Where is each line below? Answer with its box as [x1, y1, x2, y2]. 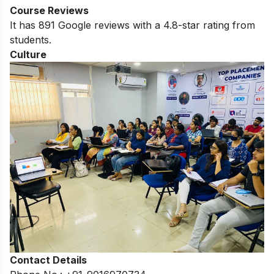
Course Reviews [10, 4, 89, 17]
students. [10, 34, 51, 46]
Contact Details [10, 254, 87, 267]
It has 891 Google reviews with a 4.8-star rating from [10, 19, 255, 32]
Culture [10, 48, 46, 61]
